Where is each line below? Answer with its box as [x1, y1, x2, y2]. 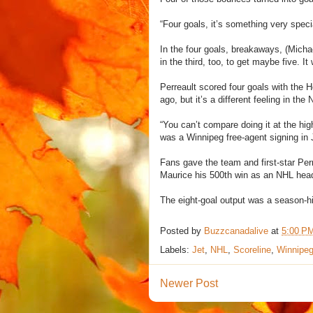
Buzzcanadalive [204, 225, 268, 236]
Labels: [160, 244, 192, 255]
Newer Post [160, 277, 218, 289]
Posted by [160, 225, 204, 236]
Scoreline [233, 244, 271, 255]
